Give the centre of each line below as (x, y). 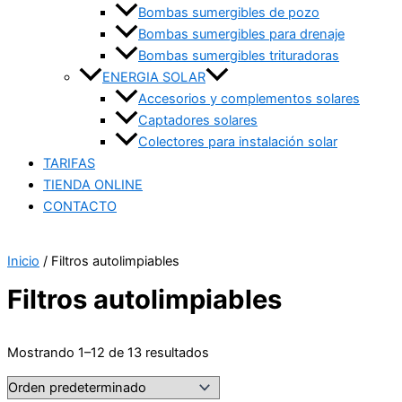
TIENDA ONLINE (93, 185)
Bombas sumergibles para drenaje (241, 35)
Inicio (23, 261)
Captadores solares (198, 121)
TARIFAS (69, 164)
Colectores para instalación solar (238, 142)
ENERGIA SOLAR (154, 78)
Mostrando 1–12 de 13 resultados (108, 352)
